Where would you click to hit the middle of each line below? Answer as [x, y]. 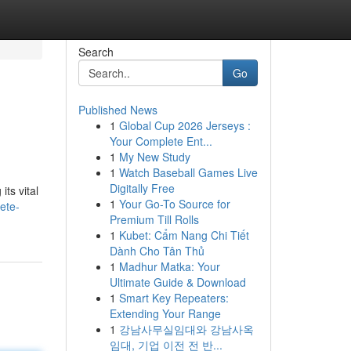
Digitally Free [142, 188]
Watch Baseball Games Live [188, 172]
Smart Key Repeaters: [174, 298]
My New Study [154, 157]
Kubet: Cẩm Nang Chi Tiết [184, 235]
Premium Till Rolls [154, 219]
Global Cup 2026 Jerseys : [185, 125]
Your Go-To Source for [174, 204]
